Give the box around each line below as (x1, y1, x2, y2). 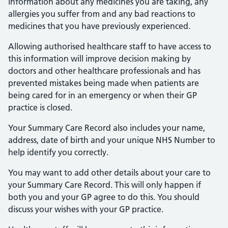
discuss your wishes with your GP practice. (8, 204, 163, 214)
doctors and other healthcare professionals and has (8, 66, 201, 76)
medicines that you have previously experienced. (8, 21, 190, 31)
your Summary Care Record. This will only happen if (8, 180, 201, 190)
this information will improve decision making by (8, 53, 191, 64)
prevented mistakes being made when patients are (8, 78, 199, 88)
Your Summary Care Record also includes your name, (8, 123, 205, 133)
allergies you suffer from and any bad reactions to (8, 9, 195, 19)
